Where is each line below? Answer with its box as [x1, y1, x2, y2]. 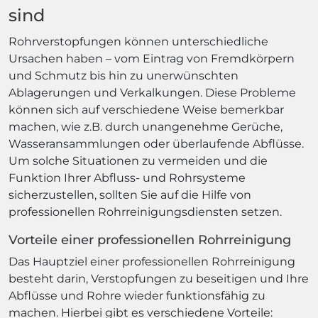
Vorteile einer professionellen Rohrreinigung [9, 231, 291, 248]
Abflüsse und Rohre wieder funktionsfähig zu [9, 288, 265, 302]
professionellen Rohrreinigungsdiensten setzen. [9, 204, 282, 219]
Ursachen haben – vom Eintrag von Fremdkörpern [9, 51, 295, 65]
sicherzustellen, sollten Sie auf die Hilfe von [9, 187, 251, 202]
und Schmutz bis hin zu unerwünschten [9, 68, 238, 82]
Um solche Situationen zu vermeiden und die [9, 153, 268, 168]
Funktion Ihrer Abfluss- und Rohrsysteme [9, 170, 246, 185]
